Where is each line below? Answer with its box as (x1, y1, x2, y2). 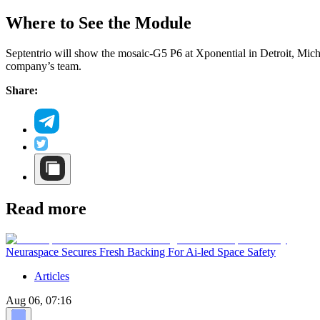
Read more (6, 199, 86, 218)
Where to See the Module (6, 14, 191, 33)
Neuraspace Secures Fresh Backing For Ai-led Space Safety (6, 245, 276, 258)
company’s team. (6, 60, 81, 73)
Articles (34, 269, 69, 282)
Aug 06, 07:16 (6, 294, 71, 306)
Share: (6, 84, 38, 97)
